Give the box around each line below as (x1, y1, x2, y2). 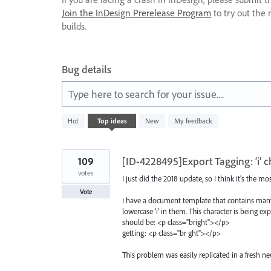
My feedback (174, 116, 212, 125)
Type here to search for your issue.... (68, 87, 224, 101)
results (62, 120, 83, 131)
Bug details (62, 62, 111, 76)
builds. (62, 19, 87, 32)
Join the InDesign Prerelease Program (62, 6, 211, 19)
